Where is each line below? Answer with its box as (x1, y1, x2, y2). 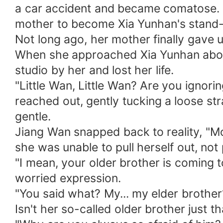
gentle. (15, 110, 51, 124)
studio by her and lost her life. (15, 63, 174, 78)
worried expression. (15, 171, 121, 186)
